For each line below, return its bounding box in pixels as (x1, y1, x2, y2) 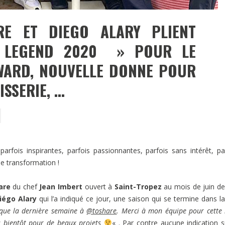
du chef (10, 181, 40, 191)
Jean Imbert (39, 181, 83, 191)
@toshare (86, 205, 117, 215)
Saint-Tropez (114, 181, 162, 191)
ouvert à (82, 181, 115, 191)
